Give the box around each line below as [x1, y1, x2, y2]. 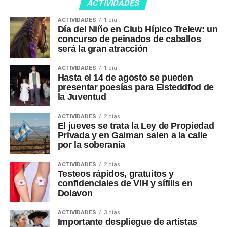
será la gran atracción [57, 43, 148, 54]
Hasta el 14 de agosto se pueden [57, 72, 193, 83]
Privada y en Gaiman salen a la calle [57, 130, 207, 140]
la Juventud [57, 91, 106, 102]
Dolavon [57, 187, 93, 198]
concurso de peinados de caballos [57, 33, 201, 44]
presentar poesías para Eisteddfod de [57, 82, 214, 92]
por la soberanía [57, 139, 126, 150]
